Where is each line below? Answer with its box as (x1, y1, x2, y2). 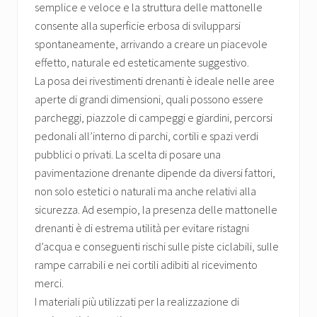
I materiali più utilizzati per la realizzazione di (35, 294, 239, 309)
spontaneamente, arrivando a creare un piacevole (35, 37, 267, 52)
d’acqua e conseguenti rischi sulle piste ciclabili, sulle (35, 239, 279, 254)
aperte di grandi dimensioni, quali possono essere (35, 92, 263, 107)
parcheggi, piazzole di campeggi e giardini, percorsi (35, 110, 272, 125)
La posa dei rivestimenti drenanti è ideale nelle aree (35, 74, 275, 88)
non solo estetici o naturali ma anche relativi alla (35, 184, 256, 199)
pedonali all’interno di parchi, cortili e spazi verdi (35, 129, 258, 144)
